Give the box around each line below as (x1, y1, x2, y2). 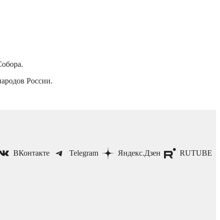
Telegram (69, 148, 99, 157)
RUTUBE (180, 148, 213, 157)
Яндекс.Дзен (117, 148, 161, 157)
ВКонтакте (13, 148, 50, 157)
